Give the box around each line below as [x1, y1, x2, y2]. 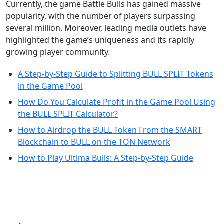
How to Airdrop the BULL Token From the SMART [18, 124, 202, 135]
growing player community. [6, 46, 110, 57]
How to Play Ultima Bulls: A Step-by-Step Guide [18, 152, 193, 163]
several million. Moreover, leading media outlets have [6, 22, 206, 33]
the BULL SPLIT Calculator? [18, 108, 118, 119]
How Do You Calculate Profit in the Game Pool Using [18, 96, 215, 107]
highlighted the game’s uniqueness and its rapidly [6, 34, 194, 45]
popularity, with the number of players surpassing [6, 10, 195, 21]
